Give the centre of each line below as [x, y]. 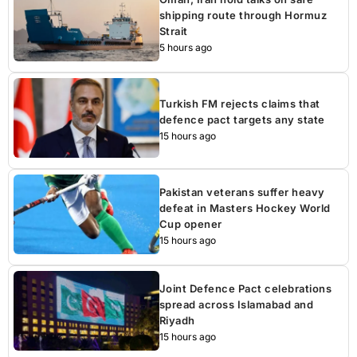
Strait [173, 31]
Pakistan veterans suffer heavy [242, 192]
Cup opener [190, 224]
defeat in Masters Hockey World [245, 208]
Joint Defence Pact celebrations [245, 289]
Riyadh [177, 321]
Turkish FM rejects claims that [239, 104]
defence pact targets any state [242, 120]
